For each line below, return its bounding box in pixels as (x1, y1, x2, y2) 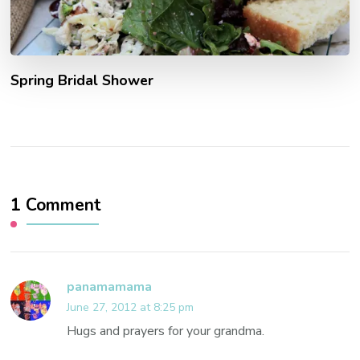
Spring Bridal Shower (10, 71, 154, 91)
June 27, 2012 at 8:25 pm (67, 300, 194, 316)
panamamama (67, 278, 153, 297)
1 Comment (10, 193, 102, 218)
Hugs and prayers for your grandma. (67, 322, 265, 341)
